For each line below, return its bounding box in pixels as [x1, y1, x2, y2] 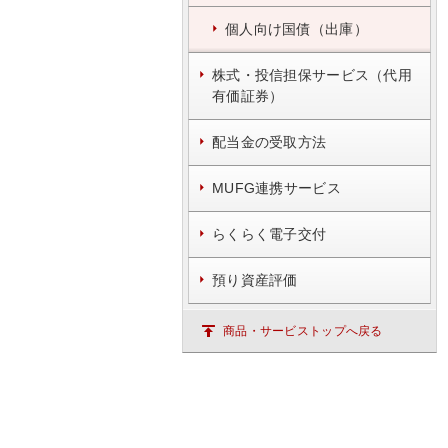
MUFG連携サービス [212, 180, 341, 196]
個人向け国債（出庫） [225, 21, 368, 37]
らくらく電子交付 [212, 226, 327, 242]
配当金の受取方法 [212, 134, 327, 150]
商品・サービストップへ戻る [223, 324, 383, 338]
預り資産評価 [212, 272, 298, 288]
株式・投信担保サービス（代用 [212, 67, 412, 83]
